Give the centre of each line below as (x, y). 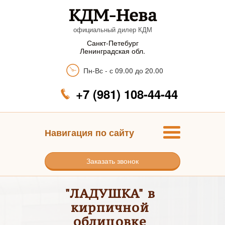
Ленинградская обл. (113, 51)
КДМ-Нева (113, 15)
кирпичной (110, 207)
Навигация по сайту (89, 133)
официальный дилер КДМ (113, 29)
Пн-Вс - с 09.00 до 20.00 (123, 70)
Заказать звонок (113, 161)
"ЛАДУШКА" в (110, 193)
